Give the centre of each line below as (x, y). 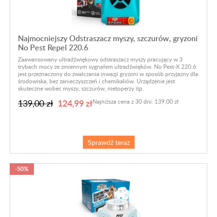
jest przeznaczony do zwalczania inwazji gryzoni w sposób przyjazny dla (108, 73)
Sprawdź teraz (108, 142)
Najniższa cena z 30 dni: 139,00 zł (136, 101)
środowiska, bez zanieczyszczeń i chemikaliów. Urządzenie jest (96, 81)
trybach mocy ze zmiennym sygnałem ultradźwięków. (86, 66)
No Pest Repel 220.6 (53, 47)
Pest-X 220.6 (180, 66)
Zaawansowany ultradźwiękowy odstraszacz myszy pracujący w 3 (100, 59)
